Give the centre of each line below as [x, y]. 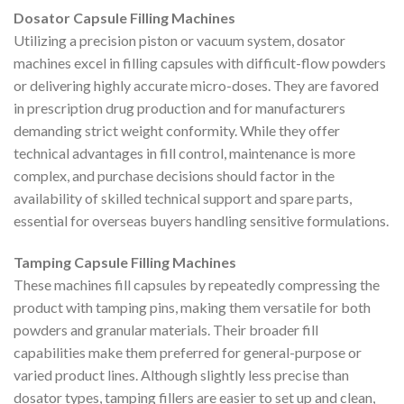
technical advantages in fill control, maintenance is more [184, 153]
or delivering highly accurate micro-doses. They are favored [196, 86]
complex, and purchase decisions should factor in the [174, 176]
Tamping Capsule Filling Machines [125, 262]
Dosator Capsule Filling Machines [124, 18]
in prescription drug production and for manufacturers [179, 108]
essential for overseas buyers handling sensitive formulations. [201, 221]
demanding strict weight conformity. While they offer [177, 131]
